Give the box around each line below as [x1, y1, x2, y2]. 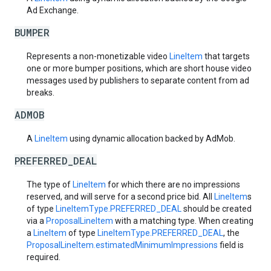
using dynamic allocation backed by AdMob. [68, 134, 235, 143]
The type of [27, 180, 73, 189]
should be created [181, 204, 252, 214]
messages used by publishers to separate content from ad [27, 76, 249, 85]
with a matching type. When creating [113, 216, 253, 226]
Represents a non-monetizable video [27, 51, 169, 61]
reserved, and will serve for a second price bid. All [27, 192, 214, 201]
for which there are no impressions [106, 180, 240, 189]
